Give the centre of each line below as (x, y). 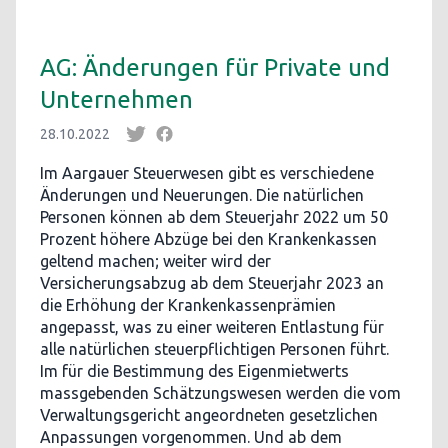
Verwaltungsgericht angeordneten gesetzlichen (209, 415)
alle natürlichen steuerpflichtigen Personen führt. (214, 349)
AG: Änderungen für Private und (215, 67)
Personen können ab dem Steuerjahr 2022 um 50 (214, 217)
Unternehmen (116, 99)
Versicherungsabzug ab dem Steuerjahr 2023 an (212, 283)
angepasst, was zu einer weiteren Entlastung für (212, 327)
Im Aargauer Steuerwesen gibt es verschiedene (207, 173)
